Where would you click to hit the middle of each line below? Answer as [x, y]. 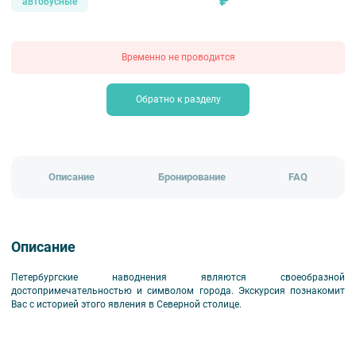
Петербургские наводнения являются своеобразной [178, 277]
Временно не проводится [178, 57]
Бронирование [192, 177]
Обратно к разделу [178, 100]
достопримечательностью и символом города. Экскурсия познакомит [178, 290]
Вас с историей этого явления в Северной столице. [126, 304]
